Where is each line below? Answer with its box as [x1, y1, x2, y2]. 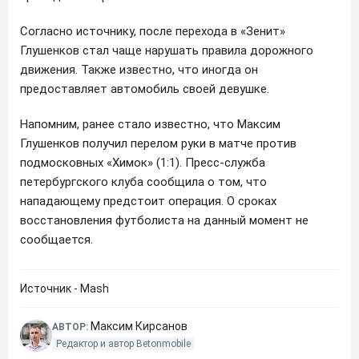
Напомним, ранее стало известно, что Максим [20, 117, 280, 131]
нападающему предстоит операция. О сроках [20, 194, 276, 208]
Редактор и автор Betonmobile [56, 338, 191, 349]
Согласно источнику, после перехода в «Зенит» [20, 24, 285, 38]
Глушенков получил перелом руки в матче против [20, 136, 296, 151]
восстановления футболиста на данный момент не [20, 213, 309, 228]
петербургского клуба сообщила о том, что [20, 175, 267, 189]
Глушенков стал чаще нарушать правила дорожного [20, 43, 313, 58]
